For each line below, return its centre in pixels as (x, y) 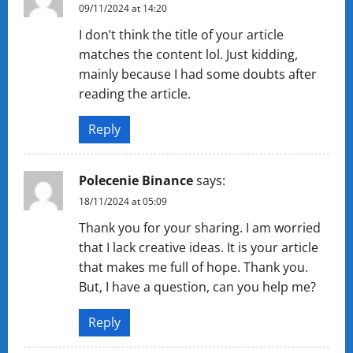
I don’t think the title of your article (181, 35)
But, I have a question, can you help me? (197, 287)
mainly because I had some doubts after (198, 74)
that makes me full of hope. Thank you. (193, 267)
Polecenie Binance (136, 180)
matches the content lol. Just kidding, (188, 54)
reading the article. (135, 94)
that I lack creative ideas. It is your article (199, 247)
